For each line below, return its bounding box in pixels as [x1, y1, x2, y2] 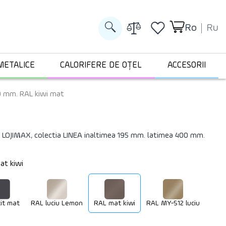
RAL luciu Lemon [31, 200, 83, 207]
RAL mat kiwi [94, 200, 135, 207]
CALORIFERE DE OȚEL [60, 61, 142, 70]
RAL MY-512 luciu [146, 200, 200, 207]
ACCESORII [167, 61, 206, 70]
